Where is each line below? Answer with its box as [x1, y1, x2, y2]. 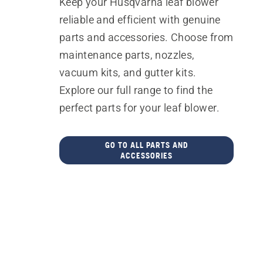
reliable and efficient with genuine [59, 14, 221, 26]
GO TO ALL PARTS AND [104, 140, 188, 150]
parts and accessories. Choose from [59, 31, 234, 43]
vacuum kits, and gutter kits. [59, 66, 197, 79]
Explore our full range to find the [59, 84, 213, 96]
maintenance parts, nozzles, [59, 49, 195, 61]
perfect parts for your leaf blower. [59, 102, 220, 114]
